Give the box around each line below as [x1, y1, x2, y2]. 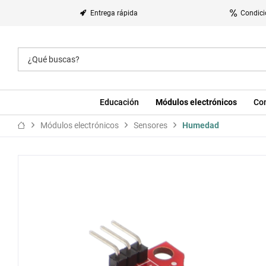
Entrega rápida [90, 9, 138, 17]
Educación [99, 97, 139, 107]
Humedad [182, 121, 219, 130]
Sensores [134, 121, 167, 130]
